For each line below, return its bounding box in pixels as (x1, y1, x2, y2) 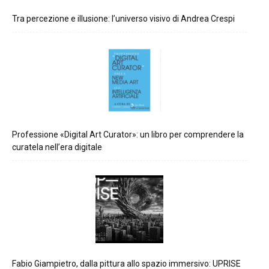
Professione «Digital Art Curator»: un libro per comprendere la (12, 130, 244, 140)
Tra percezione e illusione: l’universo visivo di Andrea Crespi (12, 13, 235, 23)
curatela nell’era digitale (12, 142, 102, 153)
